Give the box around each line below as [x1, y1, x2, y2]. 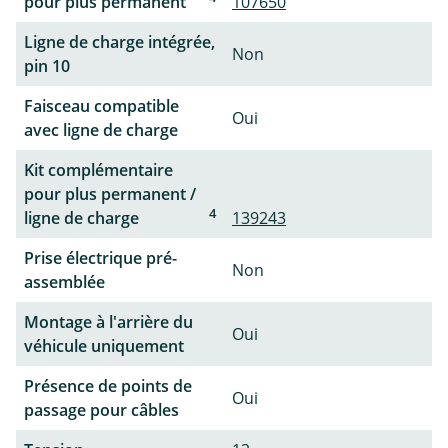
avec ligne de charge [24, 119, 178, 142]
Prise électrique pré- [24, 247, 177, 270]
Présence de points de [24, 375, 192, 398]
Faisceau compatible [24, 95, 179, 118]
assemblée [24, 271, 105, 294]
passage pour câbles [24, 399, 179, 422]
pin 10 [24, 55, 70, 78]
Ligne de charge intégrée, [24, 31, 215, 54]
